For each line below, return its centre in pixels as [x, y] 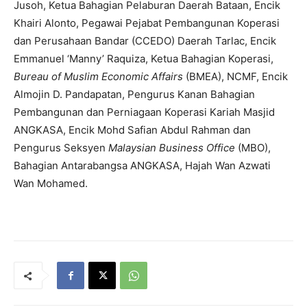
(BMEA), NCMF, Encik [237, 77]
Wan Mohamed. [51, 184]
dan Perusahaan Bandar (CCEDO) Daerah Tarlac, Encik [145, 41]
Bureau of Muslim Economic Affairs [100, 77]
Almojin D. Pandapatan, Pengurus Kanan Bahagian [134, 95]
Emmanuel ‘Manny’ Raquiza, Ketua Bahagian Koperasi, [144, 59]
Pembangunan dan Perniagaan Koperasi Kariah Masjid [144, 112]
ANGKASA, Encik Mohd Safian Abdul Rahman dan [132, 130]
